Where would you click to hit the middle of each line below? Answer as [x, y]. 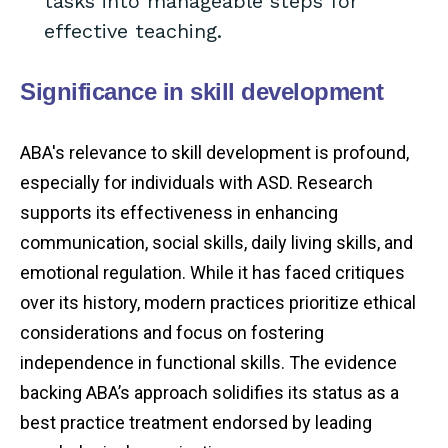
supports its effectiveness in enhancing [179, 213]
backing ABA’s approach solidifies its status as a [209, 393]
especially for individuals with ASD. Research [196, 183]
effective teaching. [133, 31]
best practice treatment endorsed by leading [196, 423]
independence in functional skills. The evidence [208, 363]
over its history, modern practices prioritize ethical [218, 303]
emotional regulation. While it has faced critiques [212, 273]
